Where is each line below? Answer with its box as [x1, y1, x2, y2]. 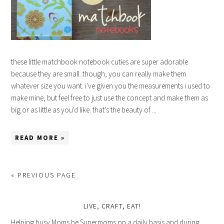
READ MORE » [15, 133, 65, 142]
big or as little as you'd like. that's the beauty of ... [11, 105, 157, 114]
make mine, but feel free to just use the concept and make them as [11, 93, 208, 102]
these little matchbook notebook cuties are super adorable [11, 57, 188, 66]
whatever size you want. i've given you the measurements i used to [11, 81, 210, 90]
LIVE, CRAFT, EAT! [83, 201, 141, 210]
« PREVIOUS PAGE [11, 170, 76, 179]
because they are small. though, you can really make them [11, 69, 186, 78]
